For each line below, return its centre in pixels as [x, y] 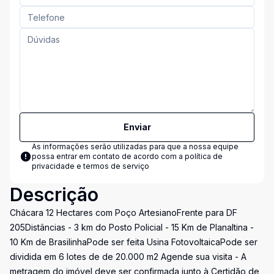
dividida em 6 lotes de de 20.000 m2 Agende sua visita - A [128, 257]
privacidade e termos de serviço [91, 166]
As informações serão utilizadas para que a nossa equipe [135, 146]
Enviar [137, 127]
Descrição [54, 194]
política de [204, 156]
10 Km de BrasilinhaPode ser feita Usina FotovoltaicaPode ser [134, 242]
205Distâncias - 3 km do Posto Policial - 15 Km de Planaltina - [132, 227]
